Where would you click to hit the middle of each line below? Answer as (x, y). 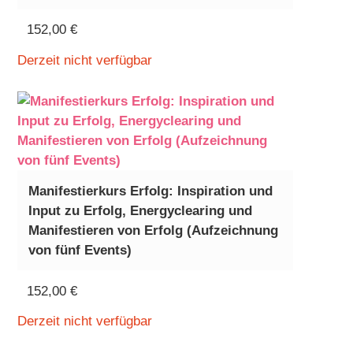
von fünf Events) (80, 250)
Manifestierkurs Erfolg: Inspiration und (150, 191)
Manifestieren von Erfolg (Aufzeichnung (153, 230)
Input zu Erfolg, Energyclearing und (140, 210)
